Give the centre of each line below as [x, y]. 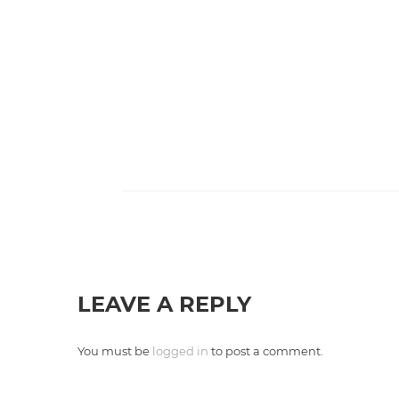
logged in [180, 351]
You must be [115, 351]
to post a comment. [266, 351]
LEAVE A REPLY [164, 304]
